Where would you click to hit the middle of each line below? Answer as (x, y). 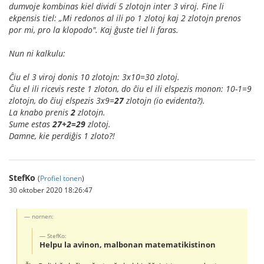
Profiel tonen (61, 178)
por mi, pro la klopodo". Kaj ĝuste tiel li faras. (94, 29)
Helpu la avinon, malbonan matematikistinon (128, 245)
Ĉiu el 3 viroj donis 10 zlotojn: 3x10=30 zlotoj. (94, 77)
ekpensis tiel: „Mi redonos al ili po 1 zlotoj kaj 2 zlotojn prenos (125, 18)
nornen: (43, 217)
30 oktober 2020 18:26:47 (51, 189)
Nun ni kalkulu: (37, 53)
